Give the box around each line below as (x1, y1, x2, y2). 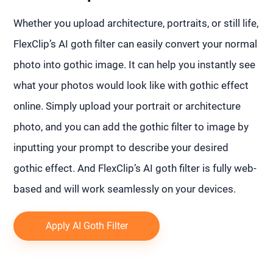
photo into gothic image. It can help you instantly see (13, 58, 256, 71)
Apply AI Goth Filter (45, 220, 128, 232)
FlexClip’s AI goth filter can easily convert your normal (13, 38, 258, 51)
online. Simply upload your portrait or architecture (13, 100, 241, 113)
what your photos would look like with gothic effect (13, 79, 249, 92)
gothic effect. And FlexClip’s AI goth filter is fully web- (13, 162, 257, 175)
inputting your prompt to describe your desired (13, 141, 229, 154)
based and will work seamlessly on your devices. (13, 183, 236, 196)
